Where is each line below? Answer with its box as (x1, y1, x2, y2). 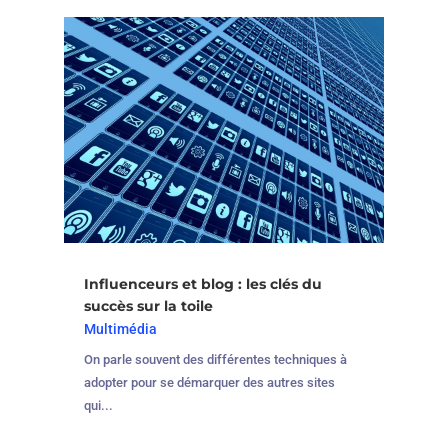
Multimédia (83, 321, 157, 338)
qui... (83, 398, 113, 414)
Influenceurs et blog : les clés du (83, 275, 322, 294)
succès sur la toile (83, 297, 213, 316)
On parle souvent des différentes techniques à (83, 352, 347, 368)
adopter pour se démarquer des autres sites (83, 375, 335, 391)
